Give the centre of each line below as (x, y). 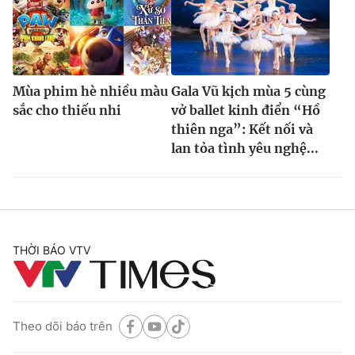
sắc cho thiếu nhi (67, 110)
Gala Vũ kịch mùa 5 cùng (248, 91)
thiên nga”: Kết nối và (242, 129)
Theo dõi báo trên (63, 326)
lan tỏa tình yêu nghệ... (245, 148)
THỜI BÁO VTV (52, 250)
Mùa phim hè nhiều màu (90, 91)
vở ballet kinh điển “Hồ (246, 110)
